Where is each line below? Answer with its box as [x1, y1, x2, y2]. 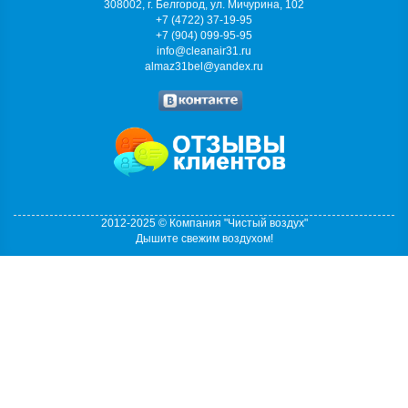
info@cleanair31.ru [157, 45, 251, 58]
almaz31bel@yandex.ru [145, 60, 263, 74]
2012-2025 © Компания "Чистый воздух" [100, 217, 308, 230]
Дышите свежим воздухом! [135, 232, 273, 246]
